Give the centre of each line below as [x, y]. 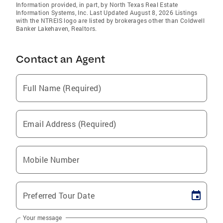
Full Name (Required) [62, 88]
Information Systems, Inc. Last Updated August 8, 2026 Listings [107, 12]
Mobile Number [51, 159]
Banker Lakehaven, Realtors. [56, 28]
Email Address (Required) [70, 123]
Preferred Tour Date [59, 195]
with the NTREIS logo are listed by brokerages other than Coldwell [110, 20]
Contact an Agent [60, 59]
